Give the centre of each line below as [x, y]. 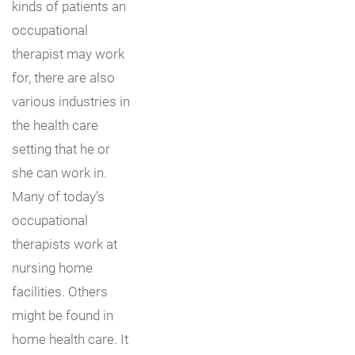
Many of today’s [58, 196]
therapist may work [68, 53]
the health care [55, 124]
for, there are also [63, 77]
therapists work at [65, 243]
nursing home [52, 267]
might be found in [63, 315]
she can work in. [59, 172]
